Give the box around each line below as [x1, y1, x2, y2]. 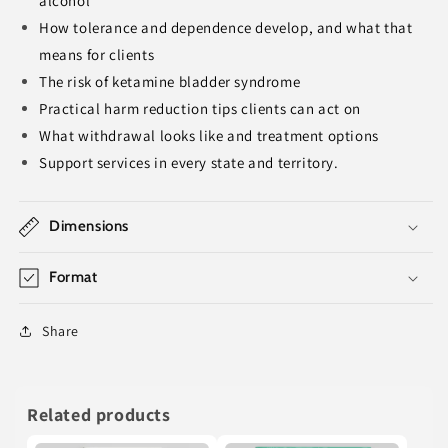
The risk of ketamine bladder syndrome [39, 71, 301, 91]
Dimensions [49, 216, 129, 235]
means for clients [39, 44, 155, 64]
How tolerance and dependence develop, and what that [39, 17, 413, 37]
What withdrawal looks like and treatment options [39, 125, 379, 145]
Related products [27, 402, 171, 426]
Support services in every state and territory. [39, 152, 339, 172]
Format [49, 267, 98, 286]
